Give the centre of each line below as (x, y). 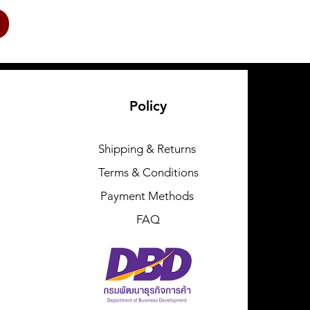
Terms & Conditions (148, 172)
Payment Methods (148, 196)
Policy (148, 106)
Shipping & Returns (147, 149)
